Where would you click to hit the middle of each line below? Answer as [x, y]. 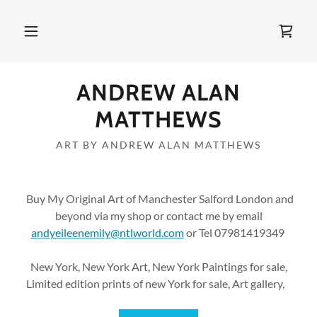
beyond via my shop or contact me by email [158, 215]
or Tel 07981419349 [235, 232]
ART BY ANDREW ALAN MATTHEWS [158, 145]
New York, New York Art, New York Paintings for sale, [158, 266]
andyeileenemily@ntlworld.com [107, 232]
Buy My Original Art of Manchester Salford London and [158, 198]
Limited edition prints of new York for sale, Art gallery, [158, 283]
